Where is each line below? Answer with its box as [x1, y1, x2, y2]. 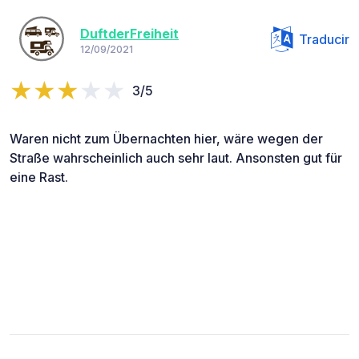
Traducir [299, 31, 349, 48]
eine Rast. [10, 169, 68, 186]
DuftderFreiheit [80, 25, 179, 42]
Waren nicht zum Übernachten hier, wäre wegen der [10, 131, 323, 147]
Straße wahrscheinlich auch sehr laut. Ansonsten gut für [10, 150, 342, 167]
